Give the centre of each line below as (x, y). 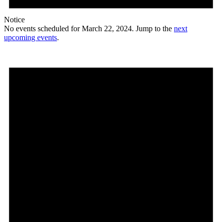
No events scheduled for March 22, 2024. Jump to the (89, 28)
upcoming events (30, 37)
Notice (14, 19)
